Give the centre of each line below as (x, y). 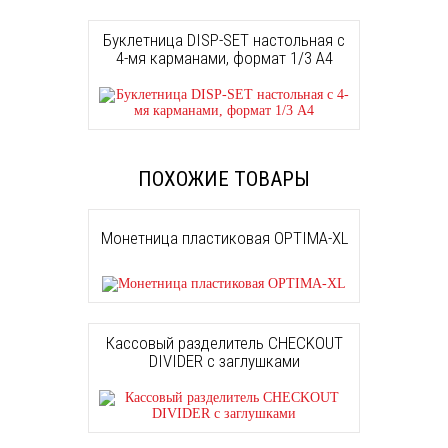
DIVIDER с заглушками (224, 360)
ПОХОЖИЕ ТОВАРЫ (224, 179)
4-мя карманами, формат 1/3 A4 (224, 57)
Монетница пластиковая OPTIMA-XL (224, 237)
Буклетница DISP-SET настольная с (224, 39)
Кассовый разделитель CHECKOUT (224, 342)
